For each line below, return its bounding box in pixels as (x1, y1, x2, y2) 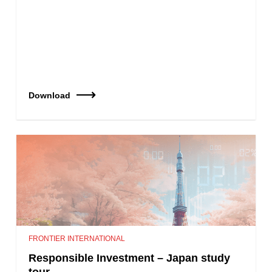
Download (29, 90, 71, 100)
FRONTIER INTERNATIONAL (29, 234, 126, 243)
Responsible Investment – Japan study (29, 251, 231, 264)
